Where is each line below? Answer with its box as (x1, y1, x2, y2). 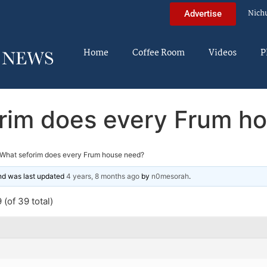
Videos (209, 46, 237, 60)
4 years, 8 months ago (66, 171, 139, 181)
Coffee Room (132, 46, 185, 60)
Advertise (184, 8, 222, 19)
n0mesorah (151, 171, 189, 181)
